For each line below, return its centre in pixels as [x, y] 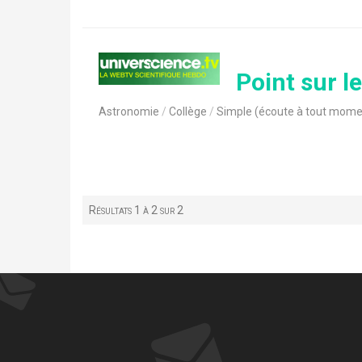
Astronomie [129, 112]
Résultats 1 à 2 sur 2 [136, 210]
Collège [188, 112]
